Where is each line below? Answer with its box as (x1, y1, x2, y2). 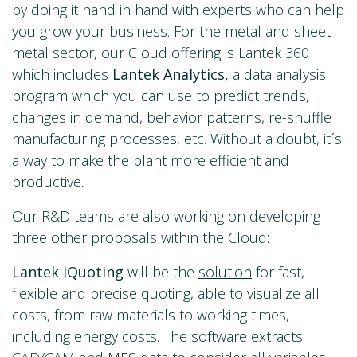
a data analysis (233, 65, 326, 84)
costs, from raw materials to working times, (12, 305, 289, 325)
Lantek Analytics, (112, 65, 233, 84)
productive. (12, 172, 84, 192)
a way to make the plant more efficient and (12, 151, 289, 171)
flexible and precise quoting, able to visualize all (12, 284, 320, 304)
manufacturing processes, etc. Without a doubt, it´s (12, 129, 342, 149)
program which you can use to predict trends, (12, 86, 309, 106)
